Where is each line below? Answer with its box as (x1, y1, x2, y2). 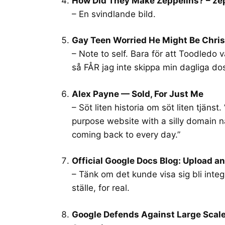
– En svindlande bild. (72, 9, 156, 19)
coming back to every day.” (72, 129, 180, 140)
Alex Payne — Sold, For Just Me (72, 88, 203, 99)
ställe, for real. (72, 183, 130, 193)
